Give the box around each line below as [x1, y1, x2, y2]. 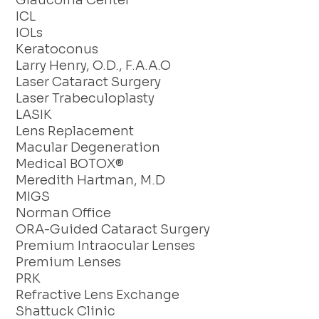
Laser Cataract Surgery [16, 74, 162, 90]
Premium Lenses [16, 254, 122, 271]
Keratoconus [16, 41, 99, 58]
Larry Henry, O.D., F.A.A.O [16, 58, 172, 74]
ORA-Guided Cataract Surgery [16, 221, 211, 238]
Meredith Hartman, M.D [16, 172, 166, 189]
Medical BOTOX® [16, 156, 125, 172]
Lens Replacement [16, 123, 135, 140]
